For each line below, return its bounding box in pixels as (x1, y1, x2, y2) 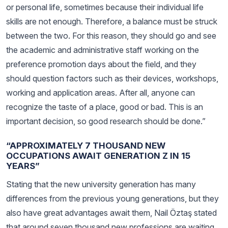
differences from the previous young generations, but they (6, 193, 219, 204)
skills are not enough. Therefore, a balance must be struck (6, 16, 217, 26)
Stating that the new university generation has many (6, 179, 196, 189)
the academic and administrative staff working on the (6, 45, 199, 55)
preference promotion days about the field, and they (6, 59, 196, 69)
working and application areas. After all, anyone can (6, 88, 195, 98)
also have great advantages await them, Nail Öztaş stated (6, 208, 217, 218)
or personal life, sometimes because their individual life (6, 2, 204, 12)
